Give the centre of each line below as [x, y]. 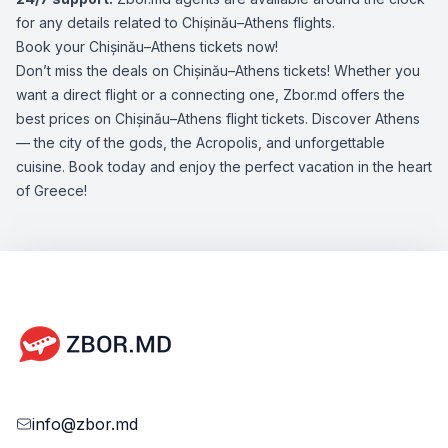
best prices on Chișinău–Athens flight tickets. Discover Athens [218, 118]
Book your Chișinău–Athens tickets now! [147, 46]
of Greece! [51, 190]
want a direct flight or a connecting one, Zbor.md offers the [210, 94]
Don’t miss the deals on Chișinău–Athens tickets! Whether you [218, 70]
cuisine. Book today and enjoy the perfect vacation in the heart [224, 166]
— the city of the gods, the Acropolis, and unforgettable [200, 142]
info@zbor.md [85, 424]
